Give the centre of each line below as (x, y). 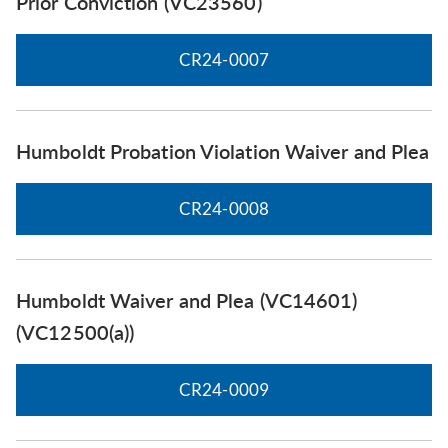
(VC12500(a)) (75, 331)
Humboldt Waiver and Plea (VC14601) (187, 299)
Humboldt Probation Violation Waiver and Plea (223, 150)
